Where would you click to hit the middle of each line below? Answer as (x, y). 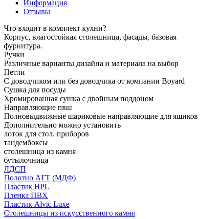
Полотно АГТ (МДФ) (40, 177)
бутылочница (26, 160)
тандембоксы (26, 142)
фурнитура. (23, 45)
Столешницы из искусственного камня (69, 213)
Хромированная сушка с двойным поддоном (79, 98)
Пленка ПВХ (26, 195)
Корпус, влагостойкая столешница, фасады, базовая (90, 37)
